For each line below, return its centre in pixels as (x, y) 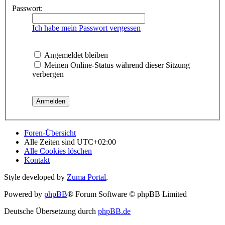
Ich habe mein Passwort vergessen (86, 28)
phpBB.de (114, 211)
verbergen (48, 74)
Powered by (24, 194)
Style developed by (35, 177)
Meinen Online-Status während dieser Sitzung (116, 65)
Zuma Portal (86, 177)
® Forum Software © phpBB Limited (127, 194)
